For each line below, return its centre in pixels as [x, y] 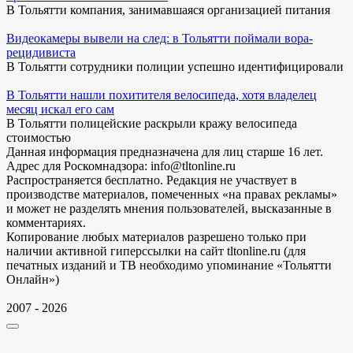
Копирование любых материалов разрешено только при [156, 236]
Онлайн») [33, 279]
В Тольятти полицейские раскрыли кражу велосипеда [152, 123]
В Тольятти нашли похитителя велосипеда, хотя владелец [162, 95]
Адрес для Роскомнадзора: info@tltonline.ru [121, 165]
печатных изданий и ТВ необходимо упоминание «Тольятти [169, 265]
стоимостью [39, 137]
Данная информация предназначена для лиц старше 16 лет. [165, 151]
